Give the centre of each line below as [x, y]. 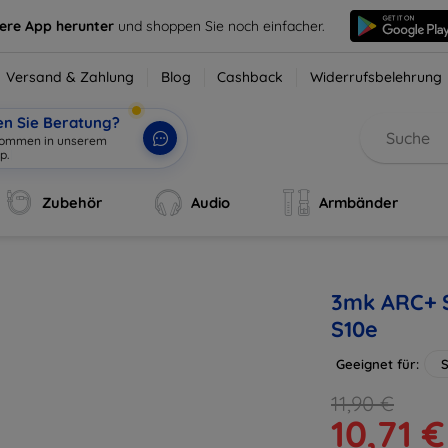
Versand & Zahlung [70, 77]
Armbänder [358, 202]
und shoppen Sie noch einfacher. [222, 25]
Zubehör [72, 202]
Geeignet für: [377, 364]
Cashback [250, 77]
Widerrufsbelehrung [376, 77]
